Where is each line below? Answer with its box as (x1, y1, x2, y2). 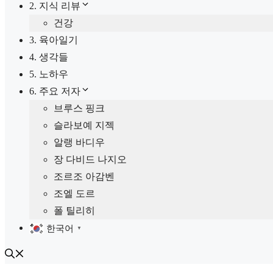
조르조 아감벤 (54, 171, 115, 182)
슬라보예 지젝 (54, 120, 115, 130)
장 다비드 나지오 (54, 154, 127, 165)
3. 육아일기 (29, 35, 78, 45)
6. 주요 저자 (29, 86, 80, 96)
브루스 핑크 (54, 103, 105, 113)
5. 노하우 (29, 69, 68, 79)
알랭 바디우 (54, 137, 105, 147)
